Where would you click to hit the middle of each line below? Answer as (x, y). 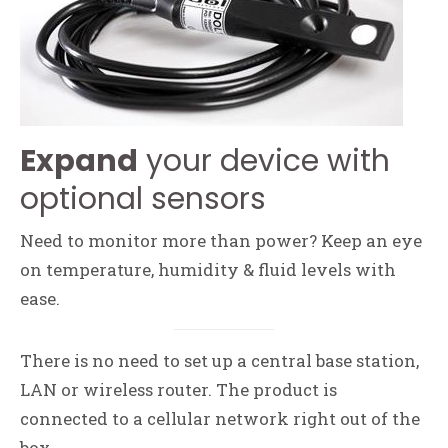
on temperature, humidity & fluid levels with (208, 269)
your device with (264, 161)
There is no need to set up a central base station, (219, 360)
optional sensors (143, 199)
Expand (79, 161)
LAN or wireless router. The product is (178, 389)
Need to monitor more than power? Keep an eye (221, 240)
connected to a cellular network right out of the (220, 418)
